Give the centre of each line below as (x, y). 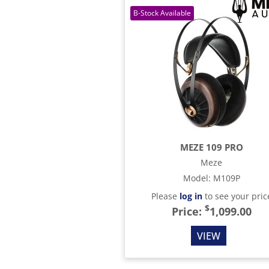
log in (191, 196)
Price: (186, 211)
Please (165, 196)
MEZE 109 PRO (211, 147)
